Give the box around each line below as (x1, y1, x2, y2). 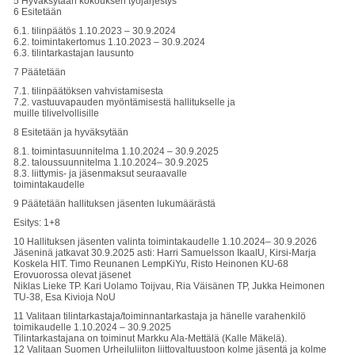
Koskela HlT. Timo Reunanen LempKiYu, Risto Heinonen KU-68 (13, 258, 288, 269)
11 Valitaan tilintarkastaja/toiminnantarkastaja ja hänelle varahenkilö (13, 311, 306, 322)
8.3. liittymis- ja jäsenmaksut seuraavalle (13, 168, 187, 179)
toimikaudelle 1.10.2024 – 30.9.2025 (13, 322, 171, 333)
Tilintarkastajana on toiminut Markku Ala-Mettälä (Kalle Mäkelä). (13, 333, 287, 344)
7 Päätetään (13, 67, 66, 78)
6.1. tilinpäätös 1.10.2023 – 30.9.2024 (13, 25, 176, 36)
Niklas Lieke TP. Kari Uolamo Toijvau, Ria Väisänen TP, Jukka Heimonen (13, 281, 325, 292)
